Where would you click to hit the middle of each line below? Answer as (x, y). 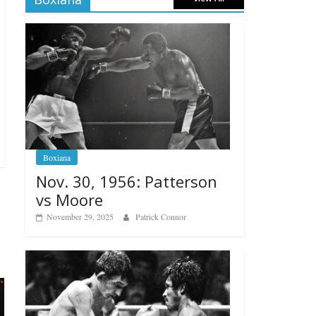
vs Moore (69, 200)
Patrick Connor (161, 217)
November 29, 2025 (80, 217)
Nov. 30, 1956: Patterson (127, 182)
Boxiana (57, 158)
